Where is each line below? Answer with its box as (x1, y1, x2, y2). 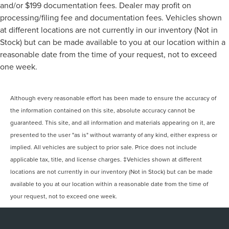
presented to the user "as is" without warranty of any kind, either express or (10, 130, 218, 140)
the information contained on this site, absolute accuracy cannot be (10, 106, 196, 115)
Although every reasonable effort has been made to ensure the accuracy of (10, 94, 217, 103)
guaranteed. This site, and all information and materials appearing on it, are (10, 118, 216, 127)
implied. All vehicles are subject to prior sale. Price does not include (10, 143, 197, 152)
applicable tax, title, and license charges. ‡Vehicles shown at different (10, 155, 202, 164)
